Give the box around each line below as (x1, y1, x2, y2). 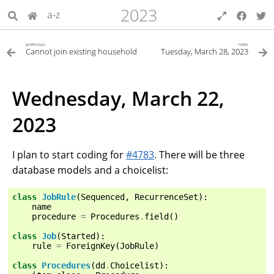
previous (26, 41, 45, 47)
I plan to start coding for (12, 147, 126, 161)
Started (61, 231, 95, 241)
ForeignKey (66, 240, 115, 251)
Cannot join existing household (26, 46, 137, 57)
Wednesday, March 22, (12, 84, 224, 111)
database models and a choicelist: (12, 163, 168, 177)
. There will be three (154, 147, 245, 161)
